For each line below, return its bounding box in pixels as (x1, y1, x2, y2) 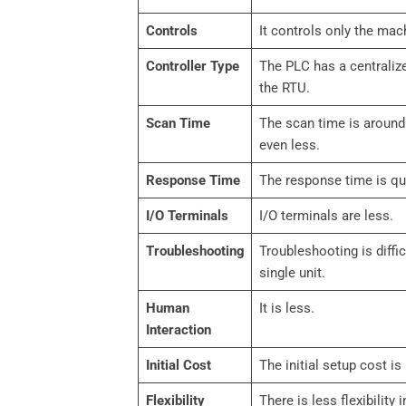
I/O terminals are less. (258, 208, 393, 225)
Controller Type (145, 58, 239, 75)
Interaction (145, 322, 211, 339)
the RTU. (258, 80, 310, 97)
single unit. (258, 265, 325, 282)
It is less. (258, 300, 314, 317)
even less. (258, 137, 320, 154)
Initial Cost (145, 357, 211, 374)
